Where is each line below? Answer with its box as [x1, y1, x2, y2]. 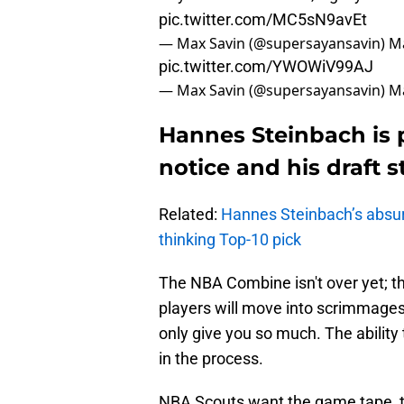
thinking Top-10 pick [159, 230, 301, 250]
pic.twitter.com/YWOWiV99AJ [159, 57, 373, 77]
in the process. [159, 349, 263, 369]
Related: [159, 205, 221, 225]
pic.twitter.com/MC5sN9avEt [159, 10, 367, 30]
